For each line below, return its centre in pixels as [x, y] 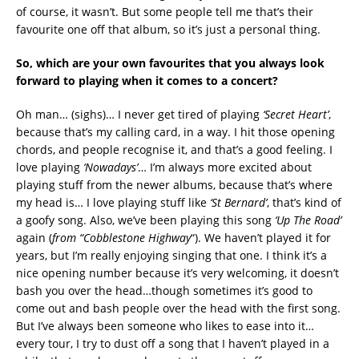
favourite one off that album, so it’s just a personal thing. [168, 29]
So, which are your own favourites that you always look [170, 63]
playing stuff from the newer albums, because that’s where [174, 184]
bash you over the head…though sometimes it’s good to [164, 290]
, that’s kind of [304, 202]
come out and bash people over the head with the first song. [178, 308]
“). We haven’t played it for [261, 237]
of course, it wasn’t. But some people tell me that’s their [165, 11]
